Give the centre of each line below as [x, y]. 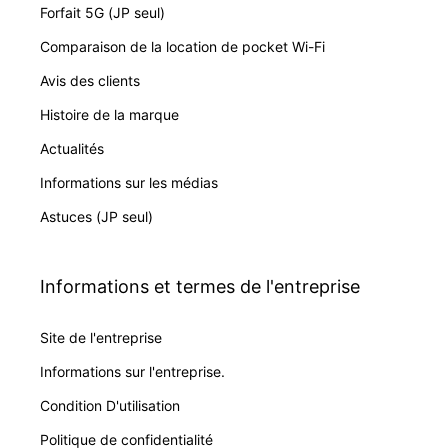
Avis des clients [90, 80]
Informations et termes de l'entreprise [200, 286]
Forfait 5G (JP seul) [102, 12]
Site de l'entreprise [101, 337]
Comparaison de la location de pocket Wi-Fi [182, 46]
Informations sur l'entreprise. [132, 371]
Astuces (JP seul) [96, 216]
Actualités [72, 148]
